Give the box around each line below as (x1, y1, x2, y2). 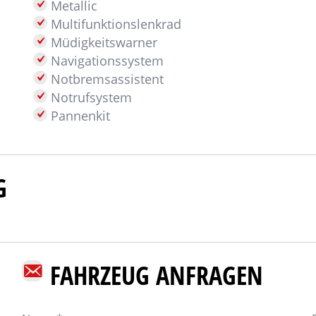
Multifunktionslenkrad (47, 16, 181, 32)
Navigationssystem (47, 52, 164, 69)
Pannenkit (47, 107, 110, 124)
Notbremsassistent (47, 71, 164, 87)
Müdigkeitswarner (47, 34, 157, 51)
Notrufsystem (47, 89, 132, 106)
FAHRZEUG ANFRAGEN (49, 257, 263, 292)
